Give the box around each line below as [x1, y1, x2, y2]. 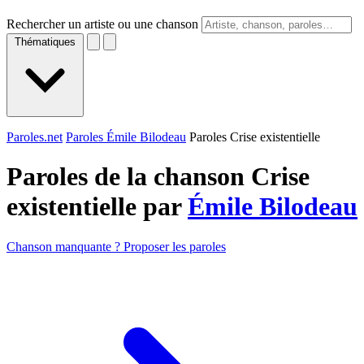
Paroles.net [6, 130, 63, 144]
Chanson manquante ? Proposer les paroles [6, 239, 226, 253]
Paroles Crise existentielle [189, 130, 320, 144]
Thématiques [15, 36, 76, 48]
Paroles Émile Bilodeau [66, 130, 186, 144]
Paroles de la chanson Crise [6, 162, 310, 192]
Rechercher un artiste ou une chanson [6, 17, 198, 31]
